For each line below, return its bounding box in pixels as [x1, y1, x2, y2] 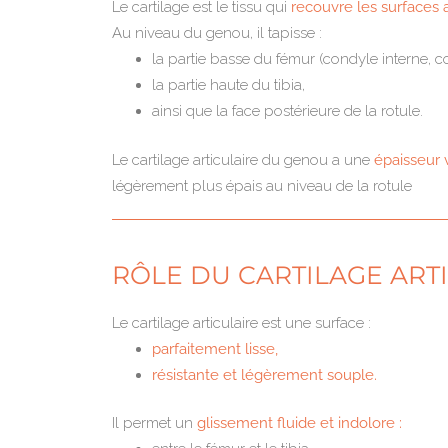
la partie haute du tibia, [152, 76, 305, 94]
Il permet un [112, 414, 197, 432]
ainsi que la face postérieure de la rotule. [152, 102, 423, 120]
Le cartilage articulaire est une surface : [112, 313, 371, 332]
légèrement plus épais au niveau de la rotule [112, 176, 412, 195]
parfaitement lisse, [152, 339, 278, 358]
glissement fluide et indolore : [197, 414, 402, 432]
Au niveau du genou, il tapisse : [112, 24, 322, 42]
